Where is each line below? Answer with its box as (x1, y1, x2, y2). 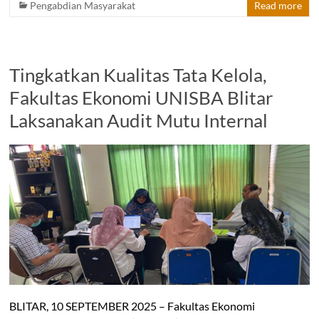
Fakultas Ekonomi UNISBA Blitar (9, 86, 273, 110)
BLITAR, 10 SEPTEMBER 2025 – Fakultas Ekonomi (9, 298, 256, 313)
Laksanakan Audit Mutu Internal (9, 109, 268, 132)
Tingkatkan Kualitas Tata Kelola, (9, 63, 268, 87)
